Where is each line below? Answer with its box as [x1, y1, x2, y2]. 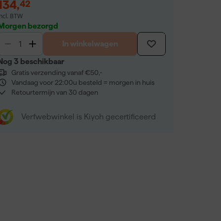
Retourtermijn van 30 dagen [11, 88, 98, 96]
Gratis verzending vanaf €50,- [11, 69, 103, 76]
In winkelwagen [62, 39, 118, 48]
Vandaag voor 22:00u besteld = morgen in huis [11, 78, 154, 86]
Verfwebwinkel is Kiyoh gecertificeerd [21, 112, 156, 121]
